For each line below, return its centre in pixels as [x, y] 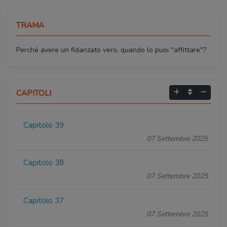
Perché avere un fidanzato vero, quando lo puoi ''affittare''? [111, 50]
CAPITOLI [34, 93]
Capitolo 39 [44, 125]
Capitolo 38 [44, 163]
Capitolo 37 [44, 201]
